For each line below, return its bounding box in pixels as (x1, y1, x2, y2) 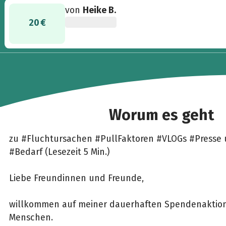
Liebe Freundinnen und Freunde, (9, 173, 144, 184)
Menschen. (9, 212, 53, 223)
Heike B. (83, 4, 117, 16)
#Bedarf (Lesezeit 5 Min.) (9, 146, 109, 158)
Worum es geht (109, 106, 214, 125)
